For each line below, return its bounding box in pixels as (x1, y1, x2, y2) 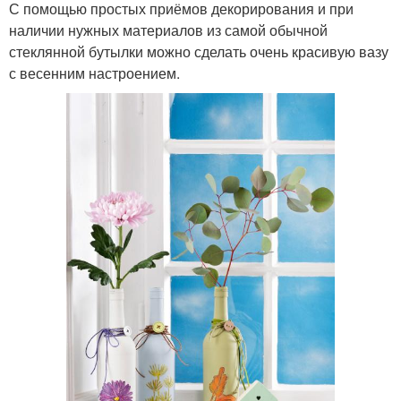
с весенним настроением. (9, 63, 180, 84)
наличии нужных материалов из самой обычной (9, 20, 328, 41)
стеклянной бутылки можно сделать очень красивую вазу (9, 41, 388, 63)
